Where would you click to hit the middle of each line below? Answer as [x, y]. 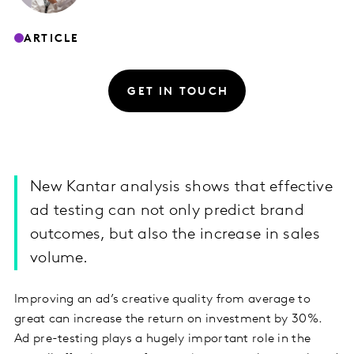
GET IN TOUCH [178, 92]
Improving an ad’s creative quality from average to [162, 300]
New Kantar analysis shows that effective [181, 188]
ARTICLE [52, 39]
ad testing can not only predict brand [168, 211]
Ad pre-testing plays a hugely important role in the [163, 339]
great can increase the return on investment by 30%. [168, 320]
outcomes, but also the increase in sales [175, 235]
